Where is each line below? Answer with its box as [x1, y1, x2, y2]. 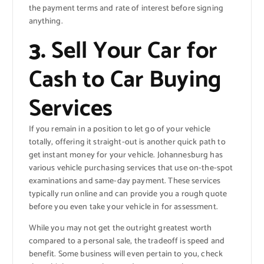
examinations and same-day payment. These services [28, 174, 221, 189]
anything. [28, 15, 63, 29]
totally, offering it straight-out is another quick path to [28, 136, 226, 150]
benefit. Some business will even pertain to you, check [28, 247, 223, 262]
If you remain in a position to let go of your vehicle [28, 123, 210, 137]
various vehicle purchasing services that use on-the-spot [28, 161, 233, 176]
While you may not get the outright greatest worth [28, 222, 212, 236]
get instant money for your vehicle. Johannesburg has [28, 148, 223, 163]
